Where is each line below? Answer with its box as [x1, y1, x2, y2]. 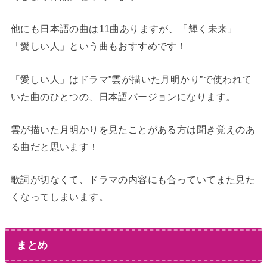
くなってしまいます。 [10, 191, 109, 203]
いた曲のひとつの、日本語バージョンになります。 [10, 91, 236, 102]
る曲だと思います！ [10, 141, 99, 152]
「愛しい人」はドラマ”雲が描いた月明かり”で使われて [10, 73, 252, 85]
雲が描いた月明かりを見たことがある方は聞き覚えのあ [10, 123, 256, 135]
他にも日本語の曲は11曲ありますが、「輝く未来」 [10, 23, 237, 35]
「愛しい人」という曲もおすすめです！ [10, 41, 187, 52]
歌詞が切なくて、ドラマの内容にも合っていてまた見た [10, 174, 256, 185]
